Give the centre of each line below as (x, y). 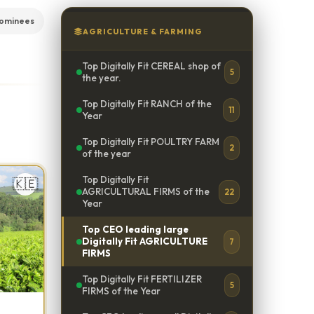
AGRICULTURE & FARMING (142, 32)
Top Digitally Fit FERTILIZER (142, 279)
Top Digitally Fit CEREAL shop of (151, 66)
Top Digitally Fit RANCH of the (146, 104)
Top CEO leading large (135, 229)
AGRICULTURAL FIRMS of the (145, 191)
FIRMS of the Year (121, 291)
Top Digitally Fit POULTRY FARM (150, 142)
